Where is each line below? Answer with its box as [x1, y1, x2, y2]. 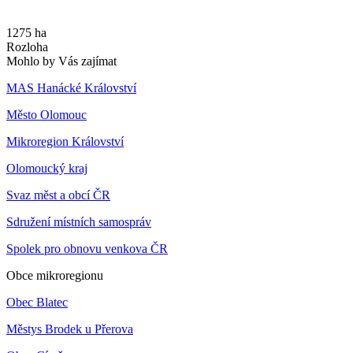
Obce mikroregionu [6, 269, 103, 283]
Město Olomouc [6, 108, 87, 122]
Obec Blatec [6, 295, 68, 310]
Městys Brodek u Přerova [6, 322, 133, 336]
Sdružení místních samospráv [6, 215, 151, 229]
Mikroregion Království [6, 135, 124, 149]
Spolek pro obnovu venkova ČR [6, 242, 168, 256]
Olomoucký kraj [6, 162, 87, 176]
